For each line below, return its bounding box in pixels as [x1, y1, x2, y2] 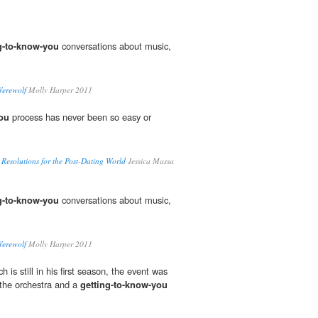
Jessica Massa [126, 155, 174, 167]
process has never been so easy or [9, 110, 151, 124]
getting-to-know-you [80, 278, 168, 292]
